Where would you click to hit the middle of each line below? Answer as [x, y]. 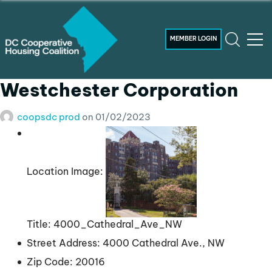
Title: [39, 224]
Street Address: [63, 243]
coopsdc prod [49, 117]
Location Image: [65, 171]
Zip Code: [49, 262]
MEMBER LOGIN [194, 39]
